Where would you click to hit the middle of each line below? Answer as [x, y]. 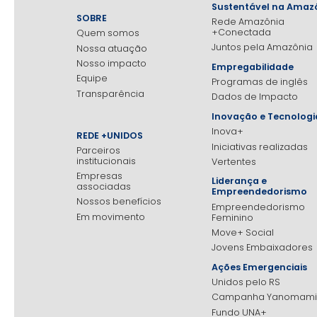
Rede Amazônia [248, 21]
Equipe [92, 79]
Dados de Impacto [254, 97]
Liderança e [239, 181]
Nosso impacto [111, 63]
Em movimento [110, 217]
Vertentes [234, 161]
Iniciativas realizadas [259, 146]
